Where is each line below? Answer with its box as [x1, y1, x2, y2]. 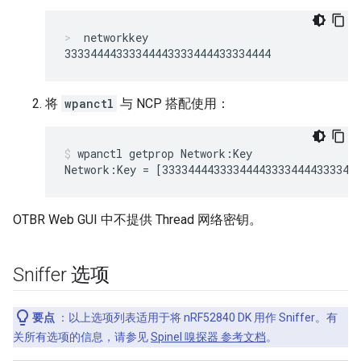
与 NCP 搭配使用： [117, 96, 230, 111]
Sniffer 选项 [13, 263, 110, 286]
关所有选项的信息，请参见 [13, 330, 151, 343]
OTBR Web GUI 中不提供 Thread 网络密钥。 [13, 212, 262, 227]
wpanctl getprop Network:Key [77, 146, 252, 161]
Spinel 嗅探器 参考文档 [151, 330, 266, 343]
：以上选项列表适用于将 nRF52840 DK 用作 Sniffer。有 [55, 311, 338, 324]
